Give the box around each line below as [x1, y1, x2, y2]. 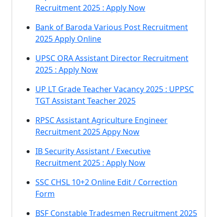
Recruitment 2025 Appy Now [35, 126, 139, 137]
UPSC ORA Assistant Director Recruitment [35, 53, 188, 63]
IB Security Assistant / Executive [35, 146, 151, 156]
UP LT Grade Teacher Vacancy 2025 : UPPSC [35, 84, 194, 94]
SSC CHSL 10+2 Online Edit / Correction [35, 177, 177, 187]
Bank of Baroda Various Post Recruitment [35, 22, 188, 32]
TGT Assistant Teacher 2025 [35, 95, 136, 106]
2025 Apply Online [35, 33, 101, 44]
